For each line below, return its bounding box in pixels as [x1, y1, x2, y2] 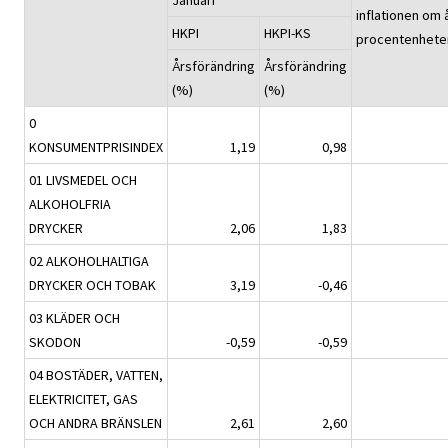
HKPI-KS [264, 23, 311, 42]
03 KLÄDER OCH [29, 308, 120, 327]
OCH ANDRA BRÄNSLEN [29, 413, 162, 432]
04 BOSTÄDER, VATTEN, [29, 365, 163, 384]
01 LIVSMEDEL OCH [29, 170, 137, 189]
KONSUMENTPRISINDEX [29, 137, 163, 156]
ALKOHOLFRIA [29, 194, 111, 213]
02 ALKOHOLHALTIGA [29, 251, 149, 270]
